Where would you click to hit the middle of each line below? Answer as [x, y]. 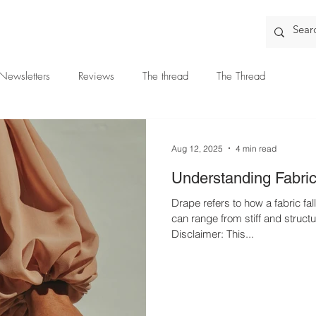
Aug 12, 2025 [197, 148]
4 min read [256, 148]
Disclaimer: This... [240, 234]
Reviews [96, 76]
